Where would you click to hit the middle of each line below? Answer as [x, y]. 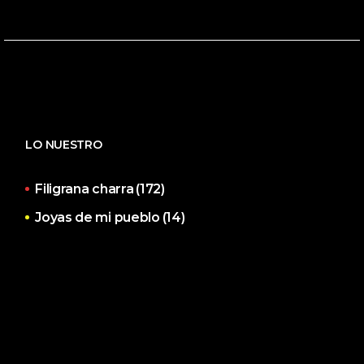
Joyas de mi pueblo [97, 217]
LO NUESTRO [64, 144]
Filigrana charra [84, 188]
